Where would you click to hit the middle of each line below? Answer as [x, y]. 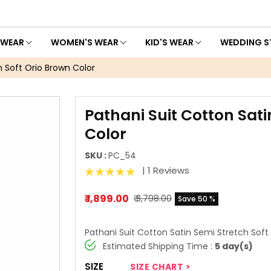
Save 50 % [197, 198]
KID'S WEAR [170, 43]
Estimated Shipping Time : [159, 247]
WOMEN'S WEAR [86, 43]
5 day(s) [234, 247]
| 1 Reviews [165, 171]
